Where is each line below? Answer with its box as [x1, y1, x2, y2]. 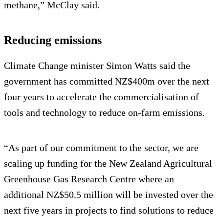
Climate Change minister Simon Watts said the [4, 60, 190, 71]
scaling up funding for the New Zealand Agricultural [4, 157, 212, 169]
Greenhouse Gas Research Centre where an [4, 173, 174, 184]
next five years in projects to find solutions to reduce [4, 204, 214, 216]
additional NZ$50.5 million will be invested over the [4, 189, 213, 200]
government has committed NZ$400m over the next [4, 75, 209, 87]
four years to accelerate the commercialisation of [4, 91, 199, 102]
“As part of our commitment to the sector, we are [4, 142, 198, 153]
